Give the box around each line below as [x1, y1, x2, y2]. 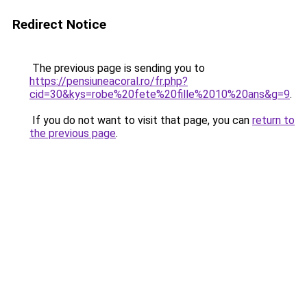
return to [252, 114, 295, 127]
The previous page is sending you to [29, 62, 205, 75]
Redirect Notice [12, 16, 106, 32]
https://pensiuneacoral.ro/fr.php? [29, 75, 188, 88]
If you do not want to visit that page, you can [29, 114, 252, 127]
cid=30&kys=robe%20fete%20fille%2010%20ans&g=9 [29, 88, 290, 101]
